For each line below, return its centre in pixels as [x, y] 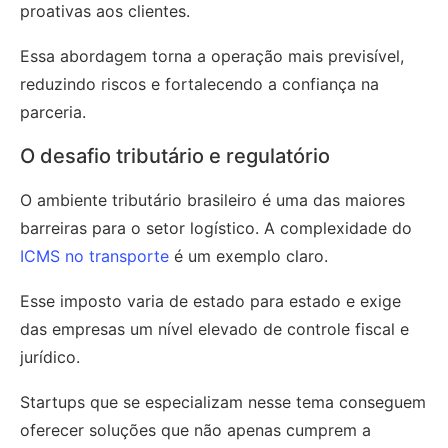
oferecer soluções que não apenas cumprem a [195, 429]
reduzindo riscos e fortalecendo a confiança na [199, 83]
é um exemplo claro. [251, 255]
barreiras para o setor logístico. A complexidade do [216, 227]
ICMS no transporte [94, 255]
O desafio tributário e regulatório [175, 155]
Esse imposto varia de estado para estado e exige [210, 300]
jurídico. [50, 356]
